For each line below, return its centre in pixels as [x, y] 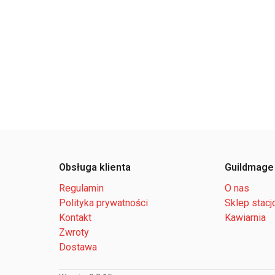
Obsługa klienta [95, 167]
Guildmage [249, 167]
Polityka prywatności [103, 203]
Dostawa [78, 247]
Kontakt [75, 218]
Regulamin [81, 188]
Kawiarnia [245, 218]
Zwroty [74, 232]
